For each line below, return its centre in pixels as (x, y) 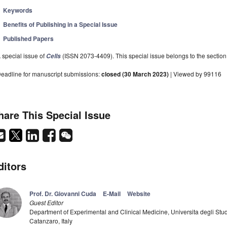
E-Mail (112, 194)
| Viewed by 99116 (195, 74)
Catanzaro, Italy (51, 221)
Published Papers (29, 39)
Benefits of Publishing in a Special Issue (61, 25)
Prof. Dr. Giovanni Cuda (63, 194)
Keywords (18, 10)
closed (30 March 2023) (135, 74)
